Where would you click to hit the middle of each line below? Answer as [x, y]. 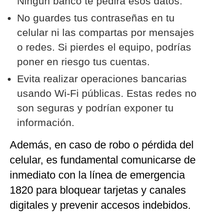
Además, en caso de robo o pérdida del [102, 145]
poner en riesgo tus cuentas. [83, 62]
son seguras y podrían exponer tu [95, 108]
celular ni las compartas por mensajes [106, 33]
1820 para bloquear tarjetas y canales [98, 190]
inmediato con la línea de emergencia [97, 175]
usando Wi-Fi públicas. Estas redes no [107, 93]
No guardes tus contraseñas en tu [96, 18]
